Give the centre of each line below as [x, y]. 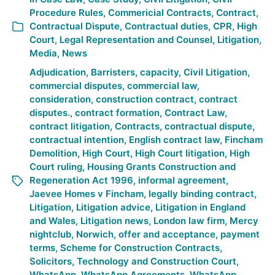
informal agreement [182, 180]
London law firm [189, 221]
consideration [60, 99]
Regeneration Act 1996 [81, 180]
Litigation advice [113, 207]
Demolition [53, 153]
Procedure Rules [66, 13]
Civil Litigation [215, 72]
